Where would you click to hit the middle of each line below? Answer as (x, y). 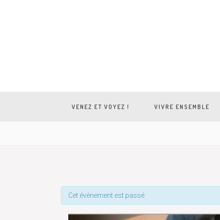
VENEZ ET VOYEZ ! (100, 107)
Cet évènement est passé (106, 195)
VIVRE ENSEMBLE (182, 107)
